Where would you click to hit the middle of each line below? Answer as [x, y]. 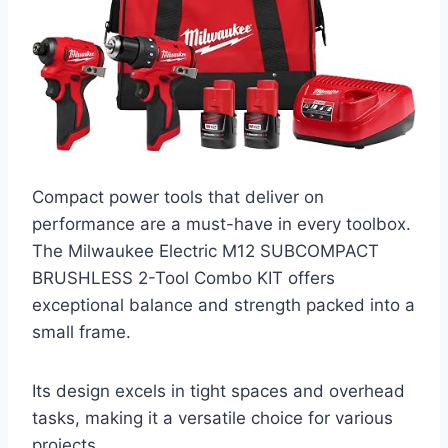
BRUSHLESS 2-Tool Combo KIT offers [183, 278]
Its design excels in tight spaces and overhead [218, 391]
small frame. [81, 332]
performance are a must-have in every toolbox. [221, 224]
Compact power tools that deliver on [178, 197]
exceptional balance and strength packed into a [223, 305]
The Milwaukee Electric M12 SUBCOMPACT [205, 251]
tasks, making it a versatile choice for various [212, 418]
